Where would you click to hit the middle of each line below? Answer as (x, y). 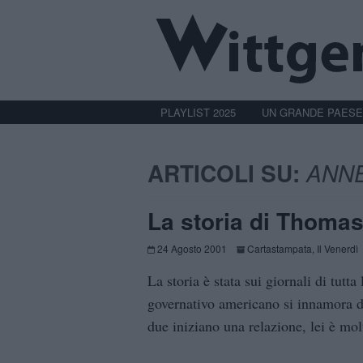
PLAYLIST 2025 (198, 112)
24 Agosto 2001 (192, 249)
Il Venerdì (337, 249)
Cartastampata (280, 249)
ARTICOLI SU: (227, 173)
